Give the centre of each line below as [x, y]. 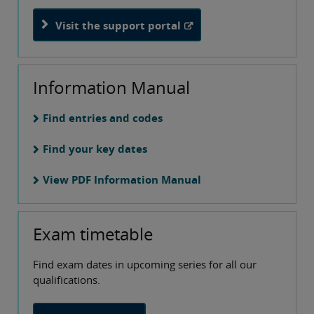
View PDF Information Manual [122, 180]
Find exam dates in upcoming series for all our [145, 264]
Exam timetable [93, 233]
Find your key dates [95, 149]
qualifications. [67, 279]
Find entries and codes [103, 118]
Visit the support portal [118, 25]
